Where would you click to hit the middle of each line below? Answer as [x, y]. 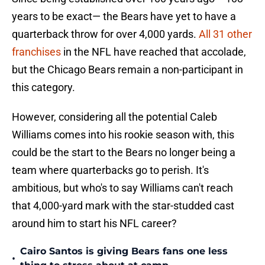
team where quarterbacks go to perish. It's [110, 170]
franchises [36, 52]
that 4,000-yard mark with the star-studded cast [123, 206]
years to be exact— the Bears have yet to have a [124, 17]
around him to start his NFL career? [94, 224]
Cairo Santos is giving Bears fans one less [124, 251]
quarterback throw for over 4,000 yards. [105, 34]
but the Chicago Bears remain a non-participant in [127, 70]
